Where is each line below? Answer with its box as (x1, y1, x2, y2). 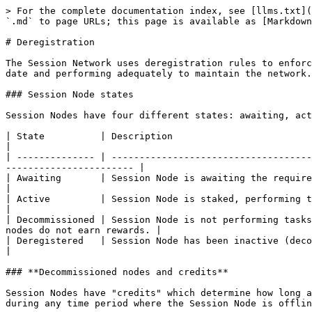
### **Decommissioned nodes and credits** (6, 267, 228, 277)
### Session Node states (6, 89, 134, 100)
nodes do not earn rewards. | (6, 225, 162, 235)
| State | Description (6, 131, 173, 141)
